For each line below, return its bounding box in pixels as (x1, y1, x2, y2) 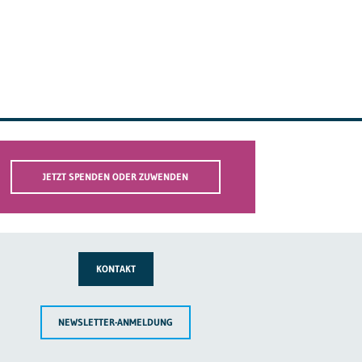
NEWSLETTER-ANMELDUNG (58, 315, 174, 328)
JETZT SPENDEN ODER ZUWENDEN (43, 170, 189, 183)
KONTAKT (95, 262, 136, 275)
